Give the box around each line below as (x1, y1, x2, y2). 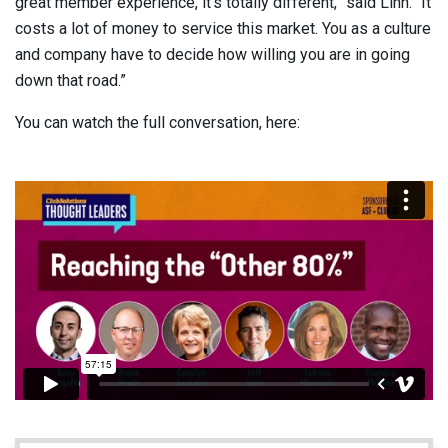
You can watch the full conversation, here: (15, 112, 300, 132)
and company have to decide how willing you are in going (15, 44, 410, 64)
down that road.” (15, 70, 126, 90)
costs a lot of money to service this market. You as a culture (15, 18, 431, 38)
